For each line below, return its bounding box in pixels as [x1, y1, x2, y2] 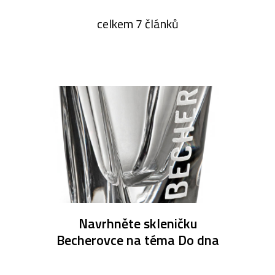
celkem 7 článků [96, 14, 179, 33]
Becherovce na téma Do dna [56, 230, 219, 251]
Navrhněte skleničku [78, 213, 197, 234]
